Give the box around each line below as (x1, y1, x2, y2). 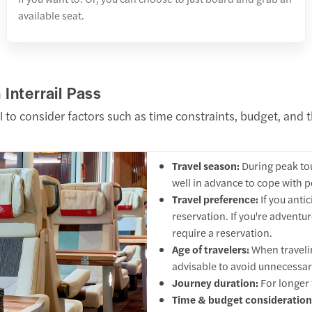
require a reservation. (171, 225, 272, 240)
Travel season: (171, 158, 240, 173)
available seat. (18, 7, 85, 22)
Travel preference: (171, 192, 258, 207)
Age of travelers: (171, 242, 249, 257)
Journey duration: (171, 275, 260, 290)
